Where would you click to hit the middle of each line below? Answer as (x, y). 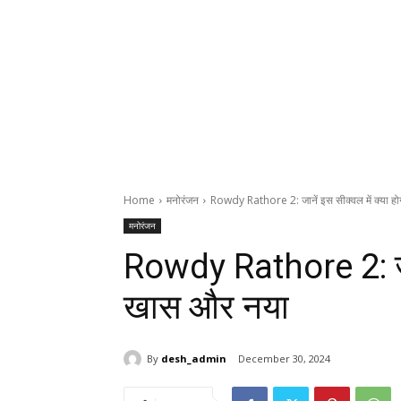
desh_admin (194, 358)
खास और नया (206, 307)
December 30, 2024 (284, 359)
